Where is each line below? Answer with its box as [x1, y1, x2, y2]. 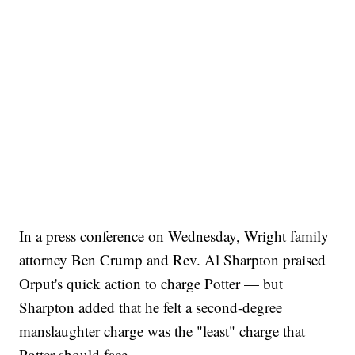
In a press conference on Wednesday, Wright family [19, 225, 330, 246]
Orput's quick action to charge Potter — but [19, 273, 284, 293]
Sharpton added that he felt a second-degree [19, 296, 283, 317]
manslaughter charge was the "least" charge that [19, 320, 306, 341]
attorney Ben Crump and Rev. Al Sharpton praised [19, 249, 326, 269]
